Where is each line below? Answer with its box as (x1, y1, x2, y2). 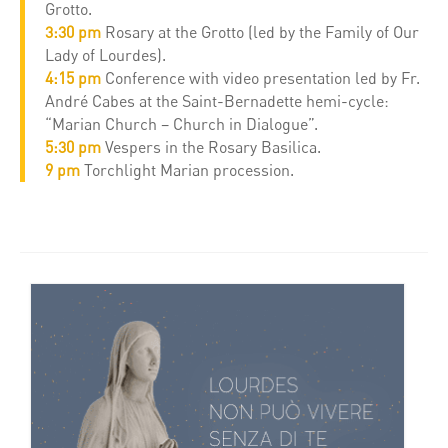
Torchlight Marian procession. (80, 160, 294, 181)
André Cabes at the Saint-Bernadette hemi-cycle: (45, 91, 389, 112)
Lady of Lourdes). (45, 45, 166, 66)
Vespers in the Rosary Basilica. (101, 137, 321, 158)
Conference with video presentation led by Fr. (101, 68, 420, 89)
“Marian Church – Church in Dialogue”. (45, 114, 318, 135)
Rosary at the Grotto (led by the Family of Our (101, 22, 419, 43)
